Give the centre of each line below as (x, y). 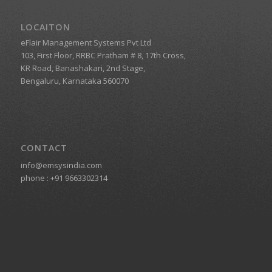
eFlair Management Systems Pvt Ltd (86, 43)
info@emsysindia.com (61, 165)
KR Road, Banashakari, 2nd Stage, (83, 68)
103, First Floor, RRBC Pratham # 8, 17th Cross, (103, 56)
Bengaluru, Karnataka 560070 (74, 81)
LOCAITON (45, 27)
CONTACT (44, 148)
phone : (35, 178)
